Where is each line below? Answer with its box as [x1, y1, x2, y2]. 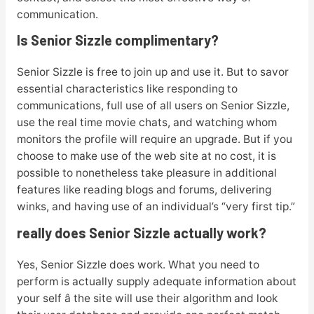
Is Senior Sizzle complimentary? [16, 32, 219, 49]
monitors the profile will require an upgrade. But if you [16, 132, 292, 146]
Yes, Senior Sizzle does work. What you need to [16, 258, 259, 272]
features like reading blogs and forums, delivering [16, 183, 271, 197]
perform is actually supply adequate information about [16, 275, 296, 289]
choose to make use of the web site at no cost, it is [16, 149, 276, 163]
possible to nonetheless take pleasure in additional [16, 166, 277, 180]
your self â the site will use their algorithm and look [16, 292, 278, 306]
